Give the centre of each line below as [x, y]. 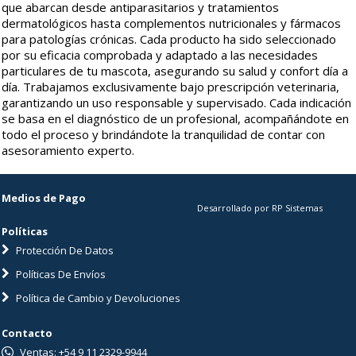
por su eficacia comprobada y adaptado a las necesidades [160, 55]
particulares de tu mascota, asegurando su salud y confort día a [175, 71]
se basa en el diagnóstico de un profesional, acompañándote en [175, 118]
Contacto [27, 333]
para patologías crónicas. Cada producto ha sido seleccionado [169, 39]
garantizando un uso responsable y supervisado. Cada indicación [176, 103]
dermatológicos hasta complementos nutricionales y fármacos [171, 23]
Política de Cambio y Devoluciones [97, 298]
